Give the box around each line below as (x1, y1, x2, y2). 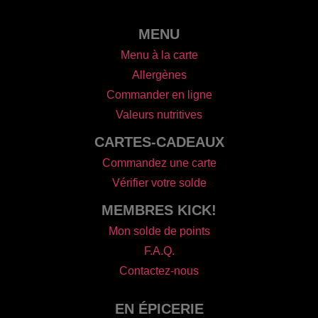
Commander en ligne (106, 89, 212, 101)
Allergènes (131, 69, 187, 81)
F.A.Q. (143, 245, 175, 257)
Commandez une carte (102, 157, 216, 169)
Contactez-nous (119, 265, 199, 277)
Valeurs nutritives (116, 109, 202, 121)
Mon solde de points (108, 225, 210, 237)
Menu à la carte (120, 49, 198, 61)
